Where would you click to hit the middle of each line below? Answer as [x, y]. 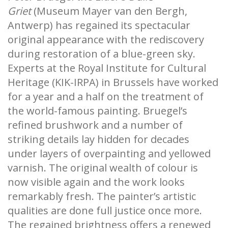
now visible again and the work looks [96, 182]
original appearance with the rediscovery [106, 39]
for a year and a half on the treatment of [106, 96]
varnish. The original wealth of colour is [103, 167]
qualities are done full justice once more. [105, 210]
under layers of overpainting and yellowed [109, 153]
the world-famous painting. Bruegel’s [97, 110]
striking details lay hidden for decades [98, 139]
